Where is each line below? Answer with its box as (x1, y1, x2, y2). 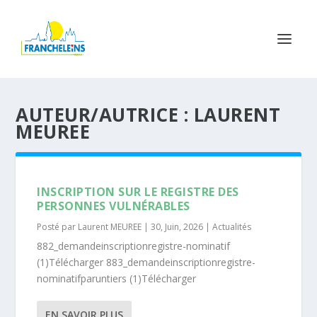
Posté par (37, 221, 79, 233)
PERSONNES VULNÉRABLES (37, 198, 190, 214)
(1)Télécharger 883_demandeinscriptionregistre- (37, 255, 256, 269)
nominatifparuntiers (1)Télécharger (37, 272, 197, 285)
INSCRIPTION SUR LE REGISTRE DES (37, 184, 239, 200)
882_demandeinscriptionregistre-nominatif (37, 239, 231, 253)
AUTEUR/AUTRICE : (16, 102, 194, 127)
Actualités (212, 221, 252, 233)
